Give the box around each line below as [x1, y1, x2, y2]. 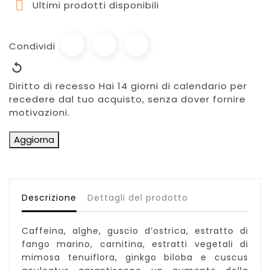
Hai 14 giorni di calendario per [99, 80, 247, 93]
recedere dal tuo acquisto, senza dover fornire [9, 93, 246, 106]
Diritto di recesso [9, 80, 96, 93]
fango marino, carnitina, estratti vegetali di [22, 238, 248, 251]
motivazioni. [9, 106, 70, 119]
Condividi [9, 40, 55, 53]
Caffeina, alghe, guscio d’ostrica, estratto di [22, 225, 248, 237]
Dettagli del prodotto [87, 192, 189, 204]
